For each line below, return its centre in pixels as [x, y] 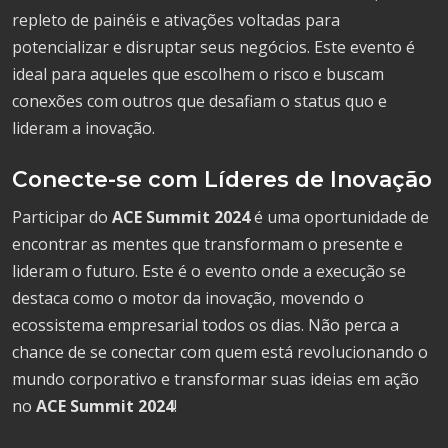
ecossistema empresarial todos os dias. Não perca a [205, 325]
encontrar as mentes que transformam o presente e [207, 244]
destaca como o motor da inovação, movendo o [188, 298]
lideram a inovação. [83, 128]
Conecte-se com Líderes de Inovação [222, 179]
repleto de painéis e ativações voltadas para [176, 20]
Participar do [62, 217]
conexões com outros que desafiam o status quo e [199, 101]
